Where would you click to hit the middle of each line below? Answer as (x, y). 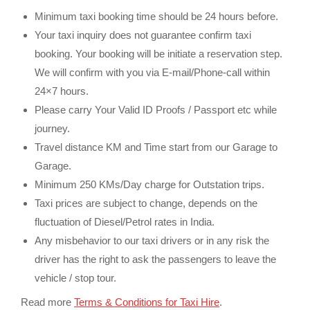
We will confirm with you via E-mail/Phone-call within (152, 73)
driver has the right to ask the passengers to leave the (155, 259)
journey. (52, 129)
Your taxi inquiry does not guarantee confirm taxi (143, 35)
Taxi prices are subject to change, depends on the (146, 203)
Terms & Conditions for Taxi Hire (147, 302)
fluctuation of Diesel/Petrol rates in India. (125, 222)
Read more (47, 302)
